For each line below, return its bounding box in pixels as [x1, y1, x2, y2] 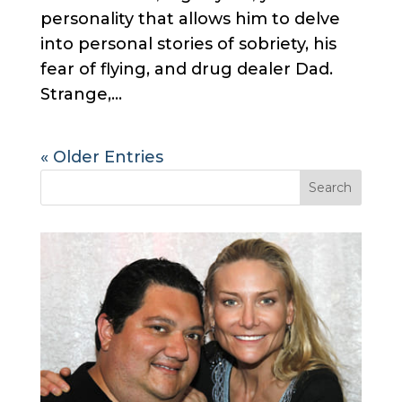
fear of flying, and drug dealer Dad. [39, 59, 333, 80]
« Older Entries [39, 147, 163, 168]
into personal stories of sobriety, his [39, 34, 336, 55]
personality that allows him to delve [39, 9, 340, 30]
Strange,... [39, 84, 122, 105]
